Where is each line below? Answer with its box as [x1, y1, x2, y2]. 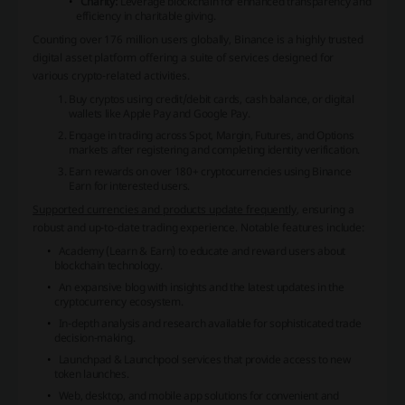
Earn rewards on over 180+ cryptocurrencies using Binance [69, 163, 352, 179]
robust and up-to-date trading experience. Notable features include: [33, 219, 365, 235]
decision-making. [54, 329, 136, 345]
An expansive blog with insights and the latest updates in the [58, 278, 344, 295]
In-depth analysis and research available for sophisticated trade [58, 315, 362, 331]
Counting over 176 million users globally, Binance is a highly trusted [33, 31, 363, 47]
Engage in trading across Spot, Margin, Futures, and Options [69, 127, 354, 143]
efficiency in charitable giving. [76, 7, 216, 24]
